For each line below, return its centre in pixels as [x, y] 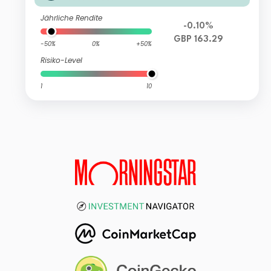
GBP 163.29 [198, 40]
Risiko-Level [62, 60]
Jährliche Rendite [72, 18]
